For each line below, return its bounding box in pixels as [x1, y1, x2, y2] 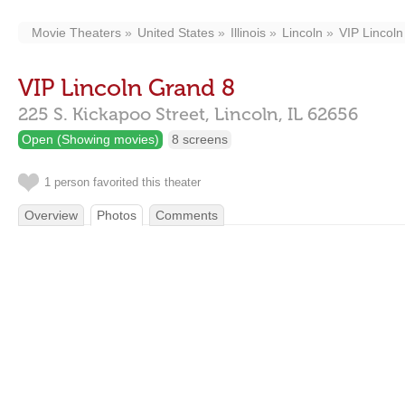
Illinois [231, 25, 266, 40]
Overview [24, 208, 78, 222]
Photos [97, 208, 137, 222]
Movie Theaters [32, 25, 121, 40]
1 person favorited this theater [44, 175, 201, 189]
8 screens [172, 132, 228, 146]
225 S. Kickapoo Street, [18, 103, 210, 125]
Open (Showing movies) [22, 132, 159, 146]
